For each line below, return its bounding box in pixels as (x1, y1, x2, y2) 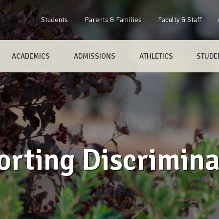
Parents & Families (84, 15, 142, 24)
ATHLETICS (139, 51, 173, 61)
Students (41, 15, 68, 24)
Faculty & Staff (157, 15, 201, 24)
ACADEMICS (12, 51, 50, 61)
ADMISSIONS (73, 51, 115, 61)
